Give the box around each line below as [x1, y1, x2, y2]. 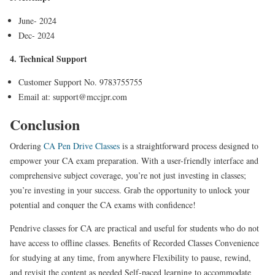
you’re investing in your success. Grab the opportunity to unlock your [10, 184, 250, 196]
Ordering [10, 139, 44, 152]
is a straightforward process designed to [120, 139, 258, 152]
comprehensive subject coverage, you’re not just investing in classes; [10, 169, 246, 181]
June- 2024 [18, 14, 56, 26]
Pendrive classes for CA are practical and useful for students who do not [10, 222, 259, 234]
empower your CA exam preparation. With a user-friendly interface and [10, 154, 258, 166]
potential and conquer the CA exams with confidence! [10, 198, 196, 211]
